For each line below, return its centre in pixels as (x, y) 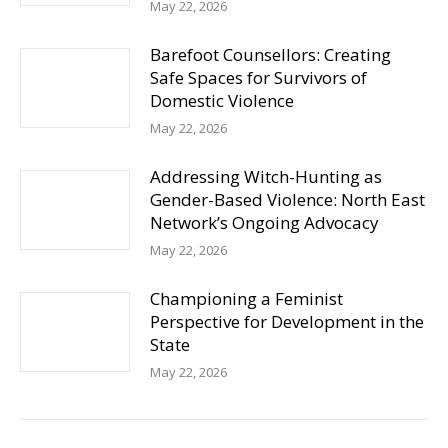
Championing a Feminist (246, 298)
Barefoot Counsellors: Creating (270, 54)
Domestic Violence (222, 100)
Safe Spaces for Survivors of (258, 77)
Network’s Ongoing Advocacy (264, 222)
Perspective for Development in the (287, 321)
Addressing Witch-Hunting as (266, 176)
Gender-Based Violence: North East (287, 199)
